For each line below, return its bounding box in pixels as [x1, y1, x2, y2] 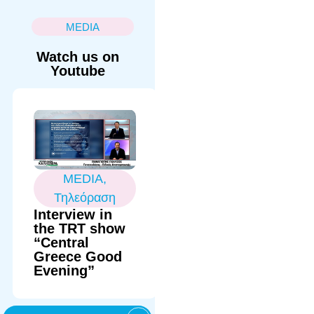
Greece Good [34, 248, 123, 264]
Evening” [34, 262, 95, 278]
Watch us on [36, 48, 119, 64]
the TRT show [34, 220, 126, 236]
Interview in [34, 206, 113, 222]
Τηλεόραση [54, 190, 116, 205]
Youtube [50, 62, 105, 78]
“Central [34, 234, 90, 250]
